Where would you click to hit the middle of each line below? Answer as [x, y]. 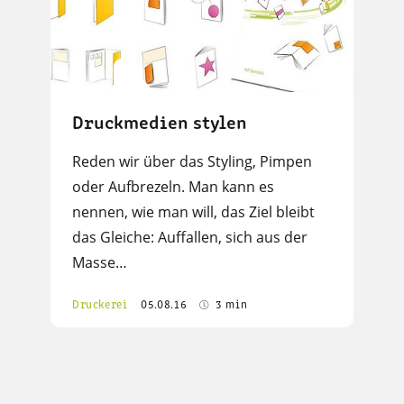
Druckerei [100, 306]
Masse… [100, 263]
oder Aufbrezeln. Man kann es [173, 187]
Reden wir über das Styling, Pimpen [192, 162]
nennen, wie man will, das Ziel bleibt [193, 212]
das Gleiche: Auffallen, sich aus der [190, 238]
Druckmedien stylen [160, 124]
